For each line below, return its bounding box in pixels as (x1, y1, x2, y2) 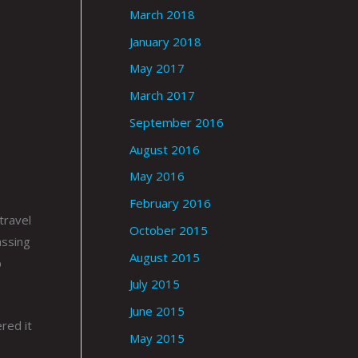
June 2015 (129, 303, 185, 320)
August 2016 (129, 141, 200, 157)
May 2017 (129, 60, 185, 77)
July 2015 (129, 276, 180, 292)
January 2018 (129, 33, 201, 50)
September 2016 (129, 113, 224, 130)
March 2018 (129, 6, 195, 22)
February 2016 (129, 195, 211, 212)
